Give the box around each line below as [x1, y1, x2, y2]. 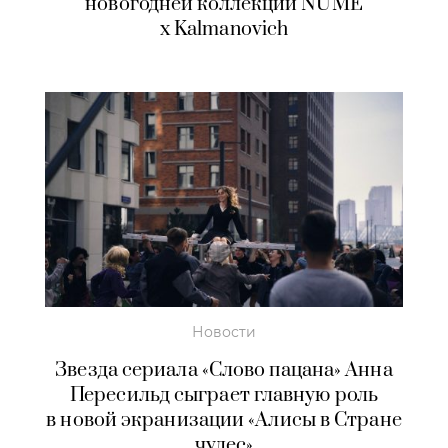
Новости [192, 322, 256, 341]
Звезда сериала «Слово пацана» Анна [55, 357, 393, 383]
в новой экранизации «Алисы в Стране [46, 407, 402, 433]
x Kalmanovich [159, 17, 289, 43]
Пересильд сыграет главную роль [70, 382, 378, 408]
